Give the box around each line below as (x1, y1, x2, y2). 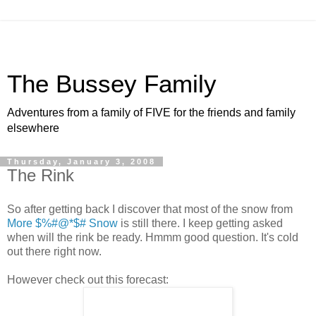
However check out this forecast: (7, 273, 169, 286)
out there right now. (7, 245, 102, 257)
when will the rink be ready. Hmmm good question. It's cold (7, 231, 298, 243)
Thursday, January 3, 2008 (7, 157, 156, 166)
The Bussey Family (7, 71, 217, 97)
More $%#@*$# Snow (7, 217, 118, 229)
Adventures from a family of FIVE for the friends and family (7, 107, 296, 119)
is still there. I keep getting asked (118, 217, 283, 229)
